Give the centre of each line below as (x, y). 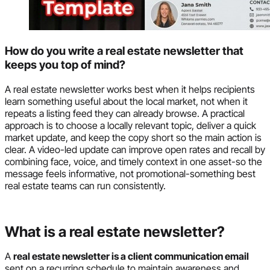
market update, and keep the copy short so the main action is (133, 137)
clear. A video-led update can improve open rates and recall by (135, 149)
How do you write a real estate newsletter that (124, 51)
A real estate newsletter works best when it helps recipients (130, 89)
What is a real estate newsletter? (115, 231)
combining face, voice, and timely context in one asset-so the (133, 161)
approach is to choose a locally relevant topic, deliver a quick (130, 125)
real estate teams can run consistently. (85, 185)
